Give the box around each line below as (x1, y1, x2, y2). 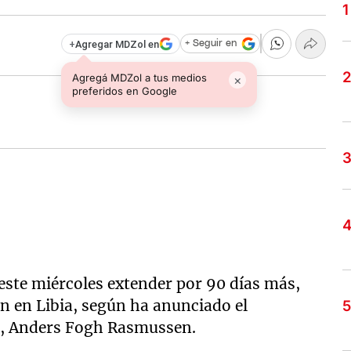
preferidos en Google (72, 84, 178, 97)
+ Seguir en (184, 38, 237, 49)
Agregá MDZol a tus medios (72, 71, 208, 84)
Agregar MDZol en (74, 38, 159, 50)
